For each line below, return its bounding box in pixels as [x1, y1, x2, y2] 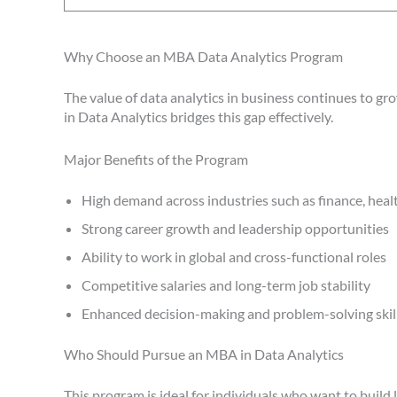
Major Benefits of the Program [64, 150, 248, 167]
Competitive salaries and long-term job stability [82, 276, 370, 293]
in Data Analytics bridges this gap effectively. [64, 108, 333, 126]
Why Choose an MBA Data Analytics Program [64, 48, 343, 66]
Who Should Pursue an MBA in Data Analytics [64, 345, 344, 362]
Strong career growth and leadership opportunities [82, 219, 389, 237]
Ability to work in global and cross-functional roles [82, 247, 386, 265]
